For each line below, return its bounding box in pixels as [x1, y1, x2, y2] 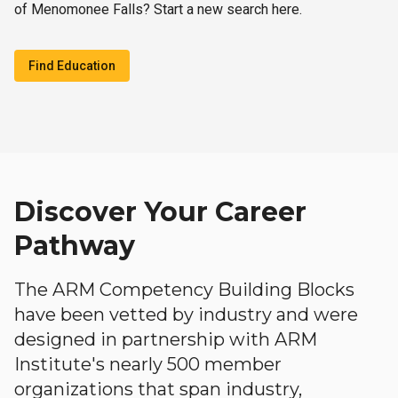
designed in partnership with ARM [14, 329, 317, 350]
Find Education [28, 59, 115, 73]
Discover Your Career [14, 195, 306, 228]
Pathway [14, 229, 135, 262]
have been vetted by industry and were [14, 304, 358, 325]
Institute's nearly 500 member [14, 354, 282, 375]
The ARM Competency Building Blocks [14, 279, 354, 300]
